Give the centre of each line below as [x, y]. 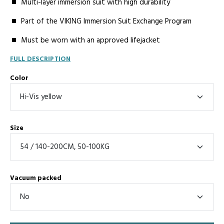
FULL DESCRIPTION [40, 59]
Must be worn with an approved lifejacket [91, 40]
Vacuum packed [36, 178]
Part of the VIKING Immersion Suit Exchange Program [106, 21]
